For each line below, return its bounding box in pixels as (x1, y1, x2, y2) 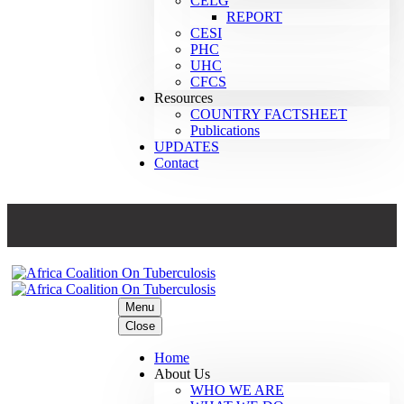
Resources (154, 90, 213, 106)
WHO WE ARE (190, 382, 284, 398)
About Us (154, 366, 210, 381)
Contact (154, 155, 198, 170)
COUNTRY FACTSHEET (190, 106, 347, 122)
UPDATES (154, 139, 219, 154)
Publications (190, 123, 260, 138)
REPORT (226, 9, 282, 24)
